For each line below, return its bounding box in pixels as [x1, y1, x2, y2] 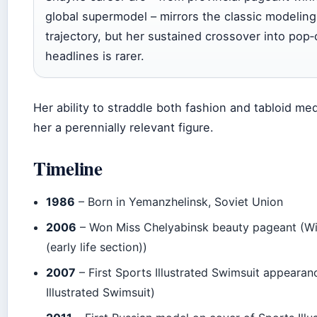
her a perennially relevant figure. [33, 120, 214, 134]
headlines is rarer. [45, 48, 144, 63]
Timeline [33, 154, 103, 182]
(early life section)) [46, 239, 148, 254]
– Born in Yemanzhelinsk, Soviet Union [75, 194, 284, 209]
